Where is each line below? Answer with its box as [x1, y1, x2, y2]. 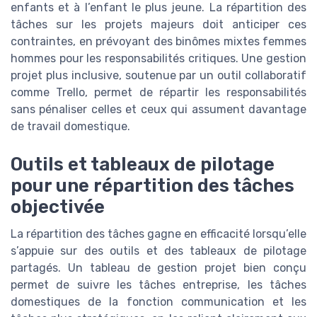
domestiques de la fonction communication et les [11, 295, 306, 309]
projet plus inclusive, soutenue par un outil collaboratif [11, 69, 306, 83]
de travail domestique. [11, 120, 130, 134]
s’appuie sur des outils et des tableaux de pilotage [11, 244, 306, 258]
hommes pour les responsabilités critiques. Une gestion [11, 52, 306, 66]
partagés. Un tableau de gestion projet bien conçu [11, 261, 306, 275]
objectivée [11, 196, 105, 218]
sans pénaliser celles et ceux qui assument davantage [11, 103, 306, 117]
